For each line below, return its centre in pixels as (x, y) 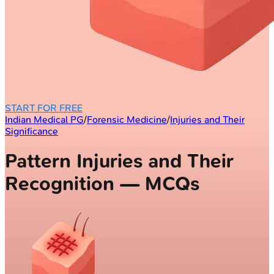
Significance (31, 131)
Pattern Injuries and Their (119, 161)
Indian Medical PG (44, 119)
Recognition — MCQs (102, 184)
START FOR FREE (44, 108)
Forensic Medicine (127, 119)
